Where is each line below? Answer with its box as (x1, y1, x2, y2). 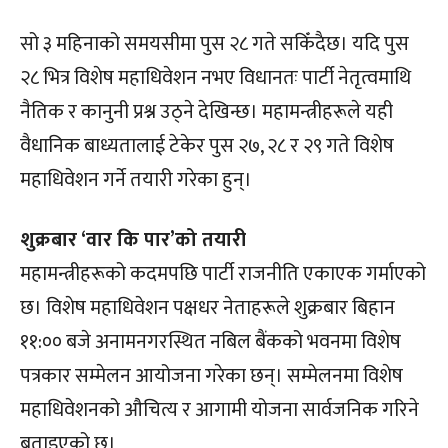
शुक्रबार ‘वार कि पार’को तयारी (20, 222, 246, 257)
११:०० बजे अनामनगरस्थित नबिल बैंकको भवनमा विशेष (20, 324, 401, 359)
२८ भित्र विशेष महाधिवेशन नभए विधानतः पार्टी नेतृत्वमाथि (20, 60, 411, 95)
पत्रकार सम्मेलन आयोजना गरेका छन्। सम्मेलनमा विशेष (20, 358, 403, 393)
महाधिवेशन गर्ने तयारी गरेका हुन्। (20, 162, 252, 197)
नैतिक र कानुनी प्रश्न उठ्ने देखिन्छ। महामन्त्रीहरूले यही (20, 94, 393, 129)
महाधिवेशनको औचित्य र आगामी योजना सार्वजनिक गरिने (20, 392, 419, 427)
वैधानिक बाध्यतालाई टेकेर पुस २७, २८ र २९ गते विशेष (20, 128, 394, 163)
